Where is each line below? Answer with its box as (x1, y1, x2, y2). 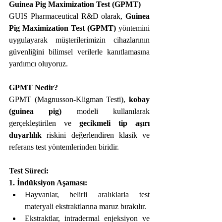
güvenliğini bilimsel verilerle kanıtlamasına (9, 48, 150, 56)
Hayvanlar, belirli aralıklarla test (25, 190, 150, 199)
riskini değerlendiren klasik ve (42, 131, 150, 139)
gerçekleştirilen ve (9, 119, 79, 127)
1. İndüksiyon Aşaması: (9, 178, 87, 187)
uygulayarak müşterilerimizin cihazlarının (9, 36, 150, 44)
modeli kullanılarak (61, 107, 150, 115)
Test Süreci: (9, 166, 49, 175)
